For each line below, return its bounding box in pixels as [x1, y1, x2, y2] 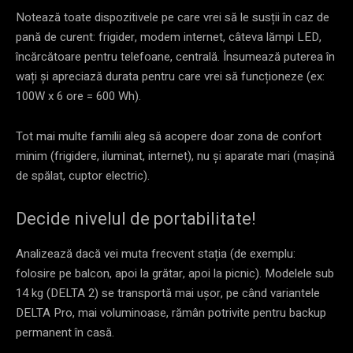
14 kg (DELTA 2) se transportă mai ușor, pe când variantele [16, 284, 320, 302]
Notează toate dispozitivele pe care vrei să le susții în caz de [16, 8, 329, 26]
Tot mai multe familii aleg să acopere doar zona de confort [16, 127, 321, 145]
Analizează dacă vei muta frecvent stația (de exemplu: [16, 244, 295, 262]
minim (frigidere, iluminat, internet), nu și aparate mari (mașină [16, 147, 335, 165]
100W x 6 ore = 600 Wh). [16, 87, 141, 105]
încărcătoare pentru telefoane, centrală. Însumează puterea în [16, 47, 335, 65]
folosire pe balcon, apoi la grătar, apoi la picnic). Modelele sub [16, 264, 334, 282]
